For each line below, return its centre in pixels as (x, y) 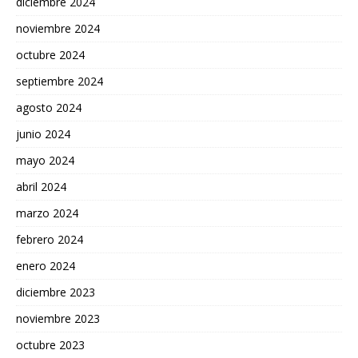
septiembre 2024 (60, 81)
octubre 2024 (50, 54)
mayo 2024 (45, 160)
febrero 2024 (50, 239)
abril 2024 (41, 186)
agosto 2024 (49, 107)
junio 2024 (43, 133)
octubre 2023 (50, 344)
